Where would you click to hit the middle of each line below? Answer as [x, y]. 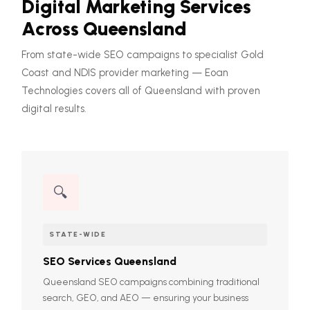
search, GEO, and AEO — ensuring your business [145, 298]
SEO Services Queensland [109, 262]
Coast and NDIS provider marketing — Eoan [125, 73]
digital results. [54, 109]
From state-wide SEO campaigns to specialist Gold [143, 55]
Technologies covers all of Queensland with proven [141, 91]
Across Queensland [104, 29]
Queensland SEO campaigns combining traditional [151, 282]
